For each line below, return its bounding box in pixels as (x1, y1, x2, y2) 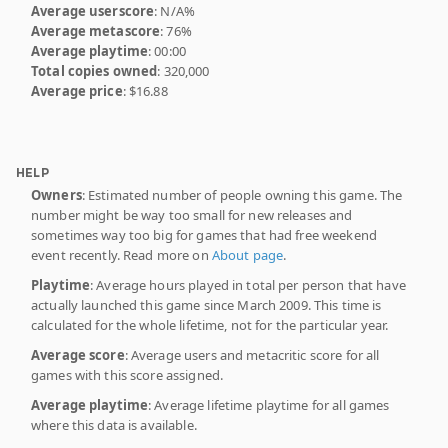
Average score (31, 345, 125, 364)
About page (211, 245, 284, 264)
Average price (31, 81, 123, 100)
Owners (31, 185, 82, 204)
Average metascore (31, 21, 161, 40)
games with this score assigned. (31, 365, 224, 384)
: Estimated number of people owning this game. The (81, 185, 403, 204)
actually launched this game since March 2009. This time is (31, 295, 382, 314)
